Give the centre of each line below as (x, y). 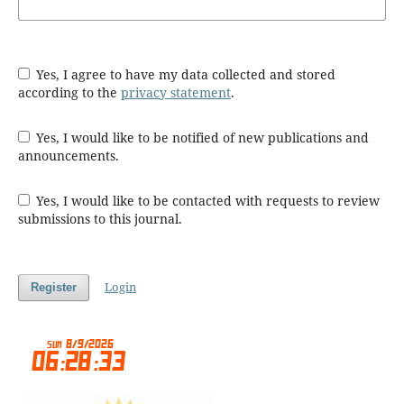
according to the (69, 92)
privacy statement (175, 92)
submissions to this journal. (100, 219)
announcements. (68, 156)
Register (53, 288)
